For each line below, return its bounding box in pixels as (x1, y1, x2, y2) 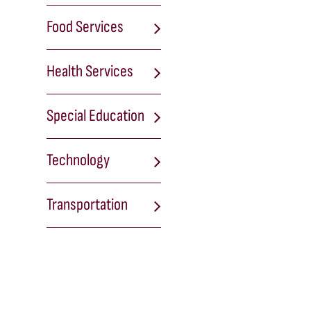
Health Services (46, 61, 133, 82)
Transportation (46, 194, 128, 215)
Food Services (46, 17, 124, 37)
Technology (46, 150, 110, 171)
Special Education (46, 106, 144, 126)
